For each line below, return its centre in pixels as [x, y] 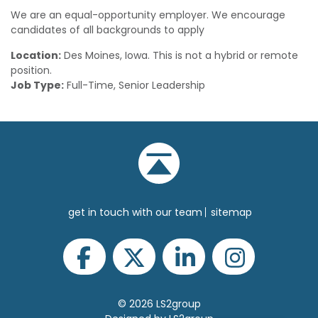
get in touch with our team [135, 212]
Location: [36, 55]
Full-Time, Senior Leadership [135, 85]
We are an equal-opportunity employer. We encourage [148, 15]
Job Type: [37, 85]
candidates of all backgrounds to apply [108, 30]
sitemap [231, 212]
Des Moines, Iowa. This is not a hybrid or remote [180, 55]
